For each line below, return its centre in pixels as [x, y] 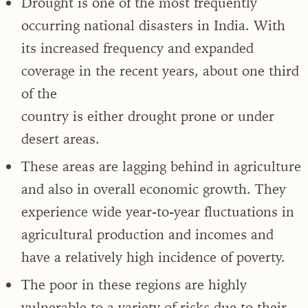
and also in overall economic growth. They [154, 188]
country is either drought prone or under [148, 115]
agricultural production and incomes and [151, 234]
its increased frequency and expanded [137, 47]
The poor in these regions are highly [134, 284]
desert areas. [60, 138]
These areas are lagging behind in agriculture [161, 166]
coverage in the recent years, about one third [160, 70]
